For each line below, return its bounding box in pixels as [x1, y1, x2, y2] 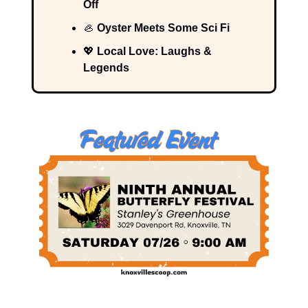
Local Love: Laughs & [94, 45, 212, 57]
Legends [83, 61, 129, 74]
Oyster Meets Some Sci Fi [94, 21, 230, 34]
